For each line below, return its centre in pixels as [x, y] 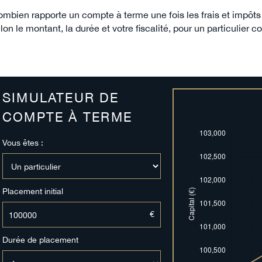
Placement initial [33, 191]
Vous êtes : [23, 143]
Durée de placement [40, 240]
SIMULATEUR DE [61, 98]
